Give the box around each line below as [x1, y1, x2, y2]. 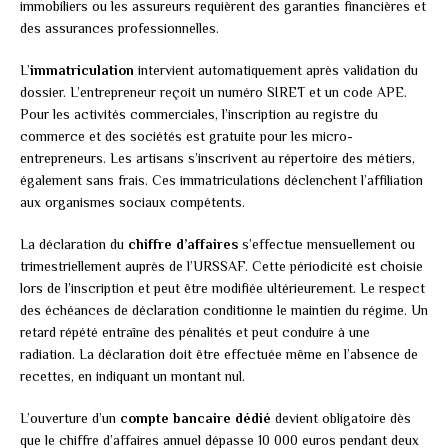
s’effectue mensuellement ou [238, 236, 415, 253]
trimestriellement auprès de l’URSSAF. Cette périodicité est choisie [20, 258, 423, 275]
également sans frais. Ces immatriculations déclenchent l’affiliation [20, 172, 423, 189]
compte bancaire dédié [120, 410, 271, 427]
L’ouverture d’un [20, 410, 120, 427]
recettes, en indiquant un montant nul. [20, 368, 245, 385]
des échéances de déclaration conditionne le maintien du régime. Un [20, 302, 428, 319]
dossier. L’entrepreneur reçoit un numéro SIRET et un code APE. [20, 84, 407, 101]
